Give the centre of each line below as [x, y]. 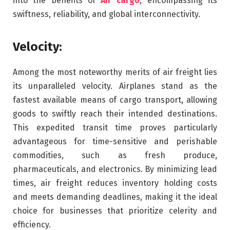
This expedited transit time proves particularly [115, 128]
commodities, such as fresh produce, [115, 156]
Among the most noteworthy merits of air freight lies [115, 72]
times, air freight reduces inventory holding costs [115, 183]
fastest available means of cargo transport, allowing [115, 100]
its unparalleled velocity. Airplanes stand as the [115, 86]
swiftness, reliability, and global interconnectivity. [107, 14]
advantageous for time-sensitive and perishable [115, 142]
